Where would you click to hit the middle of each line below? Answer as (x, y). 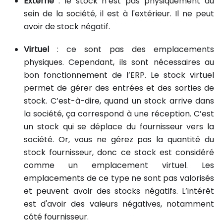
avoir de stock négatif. (67, 26)
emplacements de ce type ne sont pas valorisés (119, 178)
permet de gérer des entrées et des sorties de (119, 88)
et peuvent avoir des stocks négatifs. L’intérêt (119, 191)
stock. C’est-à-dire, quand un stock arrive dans (119, 101)
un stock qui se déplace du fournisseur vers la (119, 126)
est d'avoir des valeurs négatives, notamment (119, 204)
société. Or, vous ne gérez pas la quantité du (119, 139)
